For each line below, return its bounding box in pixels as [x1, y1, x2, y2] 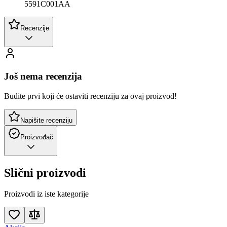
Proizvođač [20, 133, 53, 141]
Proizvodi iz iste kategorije [4, 190, 89, 199]
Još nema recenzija [4, 70, 82, 82]
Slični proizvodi [4, 166, 86, 179]
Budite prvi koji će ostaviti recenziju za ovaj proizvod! [4, 91, 177, 100]
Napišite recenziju [20, 116, 72, 124]
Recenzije [20, 24, 49, 32]
